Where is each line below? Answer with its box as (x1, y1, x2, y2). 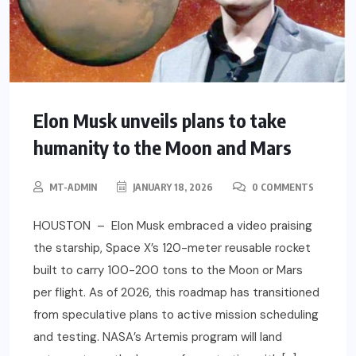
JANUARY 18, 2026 (130, 181, 213, 194)
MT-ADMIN (49, 181, 97, 194)
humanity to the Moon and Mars (33, 135, 292, 160)
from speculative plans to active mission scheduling (33, 307, 319, 323)
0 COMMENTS (250, 181, 314, 194)
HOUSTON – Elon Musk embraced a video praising (33, 218, 312, 234)
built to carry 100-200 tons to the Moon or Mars (33, 262, 303, 279)
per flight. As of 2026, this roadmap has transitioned (33, 284, 319, 301)
